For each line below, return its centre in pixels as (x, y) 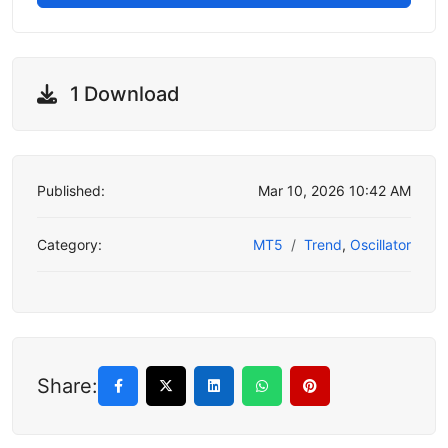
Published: (71, 190)
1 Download (122, 93)
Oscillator (380, 244)
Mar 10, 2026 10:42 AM (334, 190)
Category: (69, 244)
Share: (67, 385)
